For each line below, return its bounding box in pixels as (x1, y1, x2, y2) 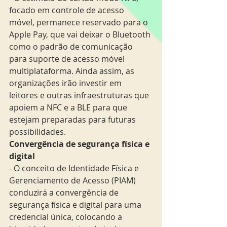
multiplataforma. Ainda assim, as (9, 65, 136, 77)
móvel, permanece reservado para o (9, 16, 150, 28)
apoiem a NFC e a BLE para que (9, 101, 129, 113)
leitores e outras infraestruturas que (9, 89, 151, 101)
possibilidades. (9, 126, 66, 137)
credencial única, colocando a (9, 211, 124, 222)
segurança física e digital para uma (9, 199, 143, 210)
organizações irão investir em (9, 77, 124, 89)
